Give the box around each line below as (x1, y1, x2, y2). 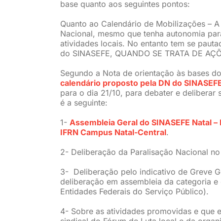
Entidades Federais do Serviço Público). (60, 186, 209, 196)
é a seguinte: (60, 97, 108, 108)
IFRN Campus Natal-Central (60, 127, 166, 137)
